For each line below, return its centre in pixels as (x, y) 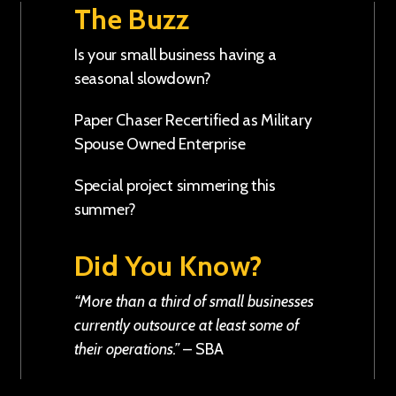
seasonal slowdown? (143, 79)
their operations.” (127, 349)
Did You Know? (168, 266)
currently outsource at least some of (187, 325)
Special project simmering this (175, 186)
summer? (106, 209)
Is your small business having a (175, 55)
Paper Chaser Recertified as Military (193, 120)
